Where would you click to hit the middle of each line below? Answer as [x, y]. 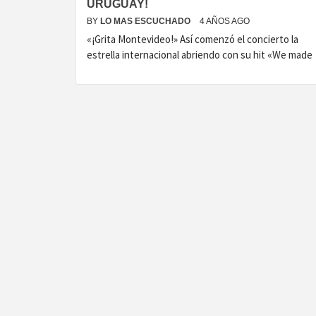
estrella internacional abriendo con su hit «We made [200, 55]
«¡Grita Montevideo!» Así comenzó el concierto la [193, 39]
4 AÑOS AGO [225, 21]
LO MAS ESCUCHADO [146, 21]
